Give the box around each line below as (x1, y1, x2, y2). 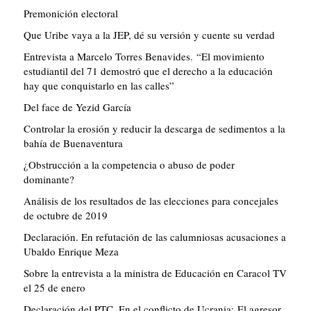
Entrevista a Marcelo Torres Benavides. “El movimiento (24, 49, 264, 64)
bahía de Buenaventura (24, 136, 123, 151)
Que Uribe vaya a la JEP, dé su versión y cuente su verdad (24, 28, 275, 42)
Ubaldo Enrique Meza (24, 244, 119, 259)
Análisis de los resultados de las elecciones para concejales (24, 194, 278, 208)
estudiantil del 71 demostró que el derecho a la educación (24, 64, 273, 78)
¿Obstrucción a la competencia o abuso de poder (24, 158, 235, 172)
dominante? (24, 172, 74, 187)
